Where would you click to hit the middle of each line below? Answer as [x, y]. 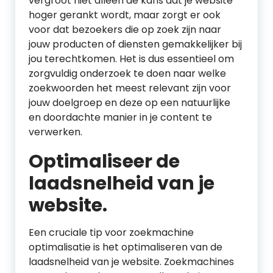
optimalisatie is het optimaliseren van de [126, 247]
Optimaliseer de [104, 161]
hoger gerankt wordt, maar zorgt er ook [125, 15]
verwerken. [55, 132]
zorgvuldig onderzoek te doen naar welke [127, 73]
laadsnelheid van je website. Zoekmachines [131, 262]
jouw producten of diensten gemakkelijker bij [135, 44]
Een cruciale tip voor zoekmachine [111, 232]
